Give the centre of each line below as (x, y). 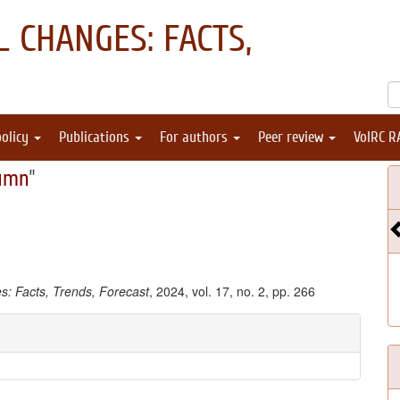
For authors (196, 137)
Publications (96, 137)
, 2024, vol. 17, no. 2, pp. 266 (232, 291)
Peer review (292, 137)
